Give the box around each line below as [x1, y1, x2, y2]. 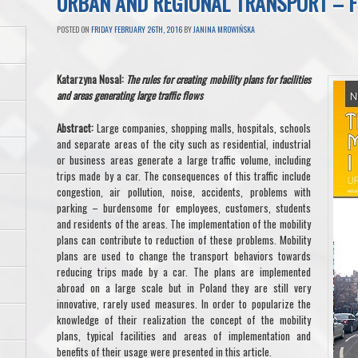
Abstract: [57, 120, 93, 137]
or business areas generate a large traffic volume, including [57, 152, 311, 169]
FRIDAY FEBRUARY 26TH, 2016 [91, 22, 182, 35]
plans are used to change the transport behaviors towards [57, 248, 311, 265]
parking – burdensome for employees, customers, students [57, 200, 311, 217]
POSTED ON [57, 22, 91, 35]
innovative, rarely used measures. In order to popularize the [57, 296, 311, 312]
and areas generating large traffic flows [57, 86, 203, 103]
